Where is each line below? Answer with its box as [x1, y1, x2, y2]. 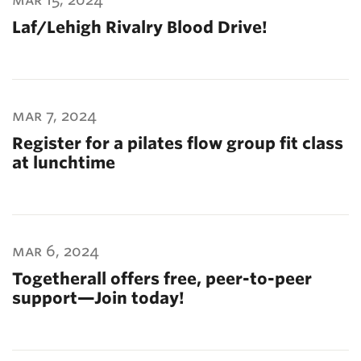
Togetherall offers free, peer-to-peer [12, 269, 312, 288]
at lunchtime [12, 153, 115, 172]
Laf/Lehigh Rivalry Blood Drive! [12, 18, 268, 37]
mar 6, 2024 [12, 243, 99, 259]
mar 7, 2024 [12, 107, 97, 124]
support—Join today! [12, 288, 185, 308]
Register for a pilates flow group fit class [12, 134, 343, 153]
